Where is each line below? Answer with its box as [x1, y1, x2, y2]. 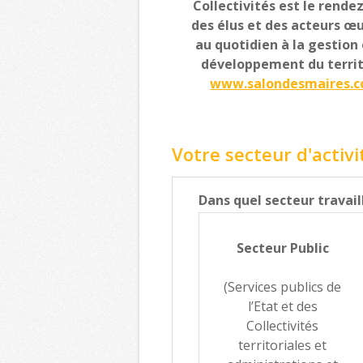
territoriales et [238, 335, 327, 354]
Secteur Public [236, 238, 329, 257]
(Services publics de [224, 277, 342, 296]
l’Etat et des [247, 297, 318, 315]
